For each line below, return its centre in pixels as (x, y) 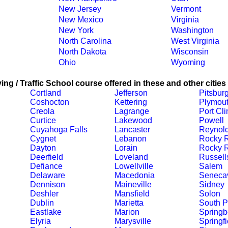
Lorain (126, 148)
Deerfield (46, 157)
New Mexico (81, 20)
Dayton (43, 148)
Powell (211, 120)
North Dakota (82, 52)
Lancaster (132, 130)
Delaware (47, 175)
